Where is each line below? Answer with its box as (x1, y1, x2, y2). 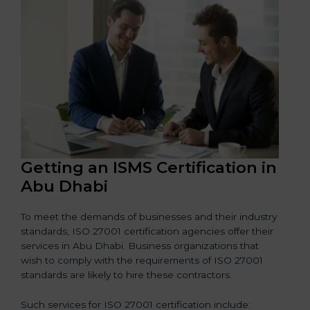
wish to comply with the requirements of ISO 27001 (21, 255, 263, 266)
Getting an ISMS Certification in (21, 158, 277, 178)
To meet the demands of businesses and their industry (21, 211, 277, 223)
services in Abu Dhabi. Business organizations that (21, 240, 259, 252)
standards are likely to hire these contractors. (21, 269, 232, 281)
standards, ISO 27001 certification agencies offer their (21, 226, 273, 237)
